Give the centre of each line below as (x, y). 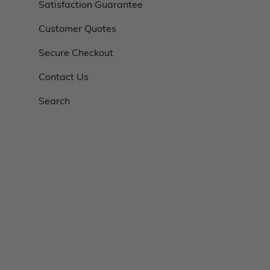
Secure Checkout (76, 52)
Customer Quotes (77, 28)
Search (54, 101)
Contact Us (64, 77)
